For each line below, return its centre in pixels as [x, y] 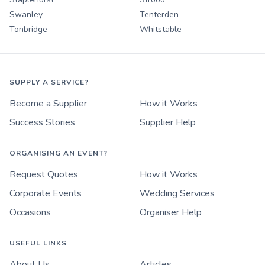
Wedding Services [177, 193]
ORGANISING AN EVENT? [59, 153]
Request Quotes [44, 174]
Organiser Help [171, 212]
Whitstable [161, 29]
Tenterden [159, 14]
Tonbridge [28, 29]
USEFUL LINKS [38, 243]
